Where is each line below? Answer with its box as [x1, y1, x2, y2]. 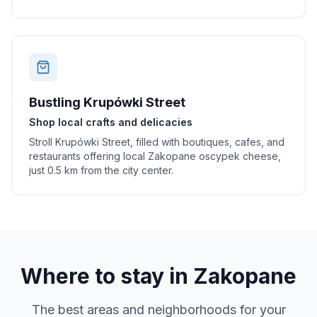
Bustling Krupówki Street [29, 95, 185, 110]
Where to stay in [21, 263, 193, 289]
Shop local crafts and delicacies [29, 116, 192, 128]
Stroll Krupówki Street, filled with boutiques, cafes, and [29, 136, 284, 148]
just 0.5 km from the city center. [29, 164, 173, 176]
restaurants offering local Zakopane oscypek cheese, [29, 150, 281, 162]
